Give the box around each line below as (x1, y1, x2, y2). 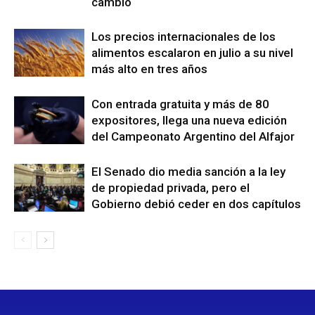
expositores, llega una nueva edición (91, 112, 287, 127)
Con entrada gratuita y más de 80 (91, 96, 269, 111)
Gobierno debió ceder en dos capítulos (91, 196, 301, 211)
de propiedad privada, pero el (91, 180, 250, 195)
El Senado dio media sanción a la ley (91, 164, 285, 179)
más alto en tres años (91, 61, 207, 76)
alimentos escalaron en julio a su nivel (91, 45, 293, 60)
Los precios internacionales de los (91, 29, 276, 44)
